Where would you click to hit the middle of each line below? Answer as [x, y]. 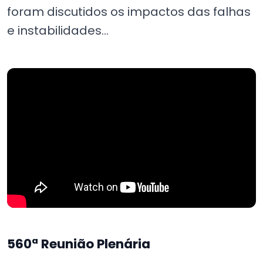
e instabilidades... [58, 30]
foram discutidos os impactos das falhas [129, 11]
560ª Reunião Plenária [79, 244]
